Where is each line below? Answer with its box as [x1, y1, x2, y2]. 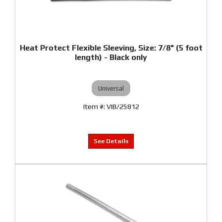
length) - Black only [75, 53, 147, 62]
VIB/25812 [106, 103, 139, 111]
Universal [98, 84, 124, 92]
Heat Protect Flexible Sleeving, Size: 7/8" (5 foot [19, 43, 203, 53]
